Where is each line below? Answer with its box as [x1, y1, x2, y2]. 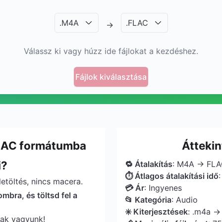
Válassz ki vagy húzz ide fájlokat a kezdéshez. [24, 46, 198, 56]
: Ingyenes [144, 183, 182, 193]
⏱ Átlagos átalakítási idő [125, 171, 219, 181]
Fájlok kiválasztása [75, 71, 147, 82]
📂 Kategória [125, 195, 171, 205]
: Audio [171, 195, 198, 205]
